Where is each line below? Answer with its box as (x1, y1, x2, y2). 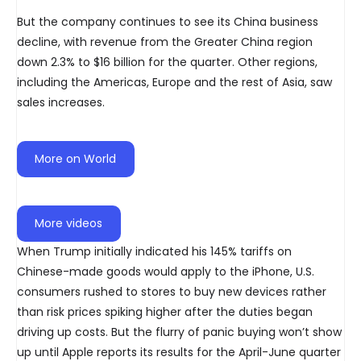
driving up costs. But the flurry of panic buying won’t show (17, 324, 342, 341)
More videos (35, 215, 103, 232)
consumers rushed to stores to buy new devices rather (17, 284, 326, 301)
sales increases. (17, 94, 105, 111)
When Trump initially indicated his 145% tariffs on (17, 243, 292, 260)
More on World (35, 151, 117, 168)
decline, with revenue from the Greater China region (17, 34, 313, 51)
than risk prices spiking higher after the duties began (17, 304, 313, 321)
